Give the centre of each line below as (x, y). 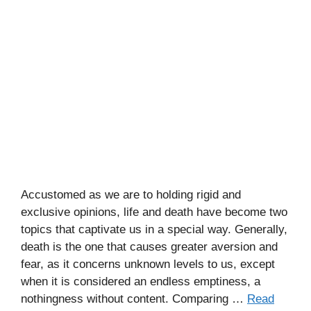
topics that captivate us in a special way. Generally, (154, 229)
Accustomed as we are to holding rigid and (131, 194)
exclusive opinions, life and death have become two (154, 212)
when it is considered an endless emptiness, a (141, 281)
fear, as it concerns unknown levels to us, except (148, 264)
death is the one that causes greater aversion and (149, 246)
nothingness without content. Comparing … (134, 299)
